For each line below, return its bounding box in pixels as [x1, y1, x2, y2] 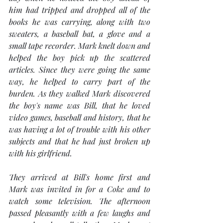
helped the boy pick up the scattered [9, 52, 150, 63]
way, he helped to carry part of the [9, 76, 150, 87]
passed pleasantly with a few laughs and [9, 208, 150, 219]
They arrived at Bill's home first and [9, 172, 150, 183]
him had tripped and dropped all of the [9, 4, 150, 15]
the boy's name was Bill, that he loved [9, 100, 150, 111]
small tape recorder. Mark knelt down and [9, 40, 150, 51]
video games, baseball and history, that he [9, 112, 150, 123]
